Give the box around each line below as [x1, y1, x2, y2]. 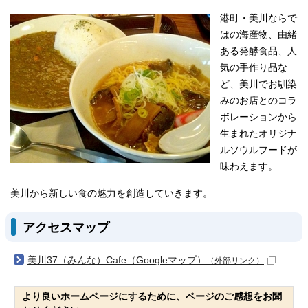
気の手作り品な [220, 62, 287, 73]
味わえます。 [220, 161, 278, 172]
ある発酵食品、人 [220, 45, 297, 56]
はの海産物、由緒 [220, 29, 297, 40]
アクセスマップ [23, 219, 109, 234]
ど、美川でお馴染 [220, 78, 297, 89]
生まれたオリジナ [220, 128, 297, 139]
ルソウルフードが [220, 144, 297, 155]
